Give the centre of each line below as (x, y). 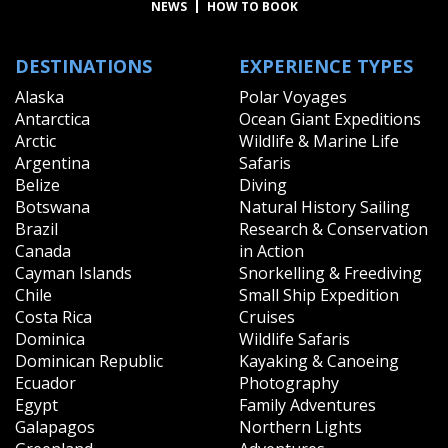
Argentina (52, 162)
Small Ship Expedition (319, 294)
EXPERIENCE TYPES (326, 65)
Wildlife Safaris (294, 338)
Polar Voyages (293, 96)
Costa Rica (53, 316)
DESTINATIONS (83, 65)
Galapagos (55, 426)
